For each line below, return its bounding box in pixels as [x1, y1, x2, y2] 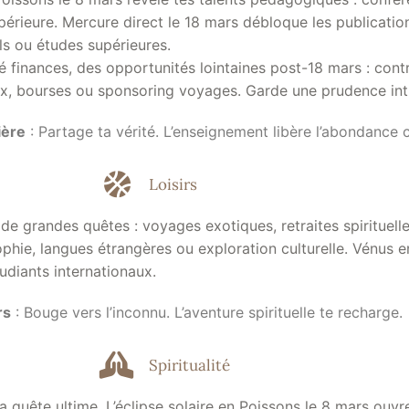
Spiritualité [149, 354, 230, 375]
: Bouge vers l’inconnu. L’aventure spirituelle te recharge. [11, 303, 404, 322]
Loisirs [149, 173, 197, 194]
